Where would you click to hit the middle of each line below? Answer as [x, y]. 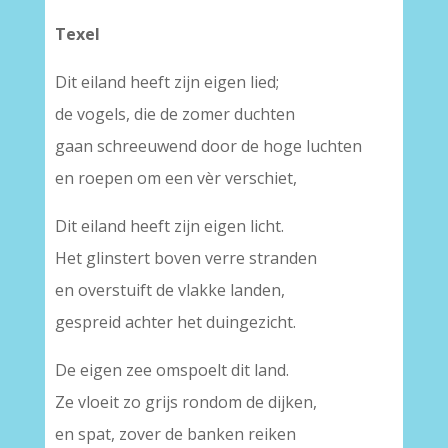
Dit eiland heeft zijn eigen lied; [166, 82]
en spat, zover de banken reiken [175, 434]
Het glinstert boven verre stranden [185, 258]
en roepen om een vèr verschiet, [175, 178]
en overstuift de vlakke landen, [169, 290]
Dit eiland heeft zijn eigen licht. [169, 226]
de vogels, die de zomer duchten [174, 114]
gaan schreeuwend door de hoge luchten [208, 146]
